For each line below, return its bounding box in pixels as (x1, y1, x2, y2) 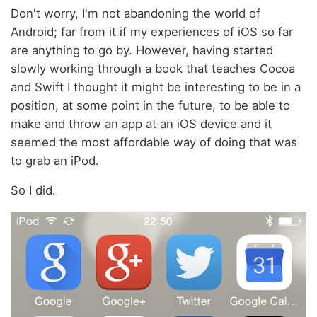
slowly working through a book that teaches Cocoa (11, 61, 295, 76)
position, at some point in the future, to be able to (11, 98, 290, 113)
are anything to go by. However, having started (11, 42, 273, 57)
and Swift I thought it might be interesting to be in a (11, 79, 301, 94)
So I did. (11, 183, 56, 198)
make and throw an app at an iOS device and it (11, 116, 272, 131)
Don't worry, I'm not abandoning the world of (11, 6, 260, 21)
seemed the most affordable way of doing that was (11, 134, 297, 149)
